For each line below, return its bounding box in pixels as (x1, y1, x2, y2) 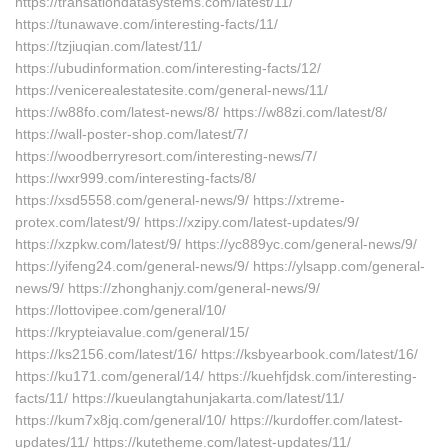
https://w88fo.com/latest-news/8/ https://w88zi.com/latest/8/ (15, 104, 387, 120)
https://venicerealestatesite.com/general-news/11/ (15, 82, 328, 98)
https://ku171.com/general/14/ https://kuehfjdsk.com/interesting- (15, 368, 417, 384)
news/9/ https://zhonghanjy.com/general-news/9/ (15, 280, 320, 296)
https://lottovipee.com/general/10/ (15, 302, 226, 318)
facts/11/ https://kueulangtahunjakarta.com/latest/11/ (15, 390, 344, 406)
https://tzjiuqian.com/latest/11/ (15, 38, 202, 54)
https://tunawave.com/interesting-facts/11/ (15, 16, 278, 32)
